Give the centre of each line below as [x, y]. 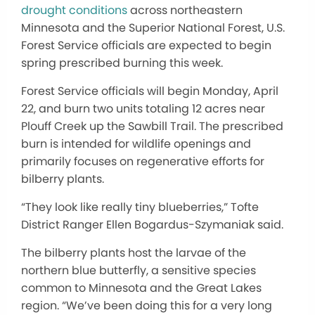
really [117, 207]
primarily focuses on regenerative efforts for [143, 162]
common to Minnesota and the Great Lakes [141, 288]
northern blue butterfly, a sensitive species [139, 271]
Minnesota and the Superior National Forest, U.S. [153, 28]
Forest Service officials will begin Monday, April [150, 91]
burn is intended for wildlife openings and [136, 144]
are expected [185, 46]
